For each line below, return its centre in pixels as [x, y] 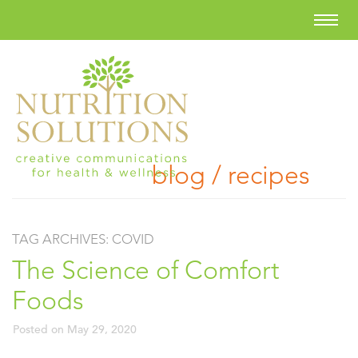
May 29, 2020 [102, 329]
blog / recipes [231, 175]
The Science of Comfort [146, 270]
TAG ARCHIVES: [62, 239]
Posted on [40, 329]
